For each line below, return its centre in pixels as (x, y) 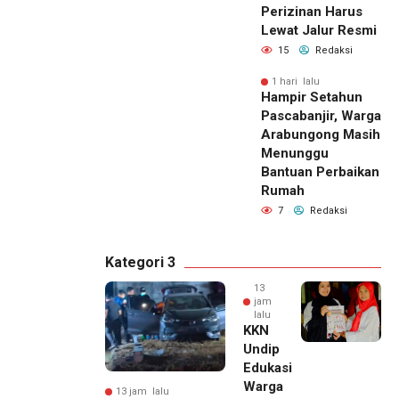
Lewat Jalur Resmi (319, 31)
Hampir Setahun (312, 98)
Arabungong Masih (321, 135)
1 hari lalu (296, 82)
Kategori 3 (140, 263)
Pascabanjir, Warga (321, 116)
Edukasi (268, 368)
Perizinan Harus (312, 12)
